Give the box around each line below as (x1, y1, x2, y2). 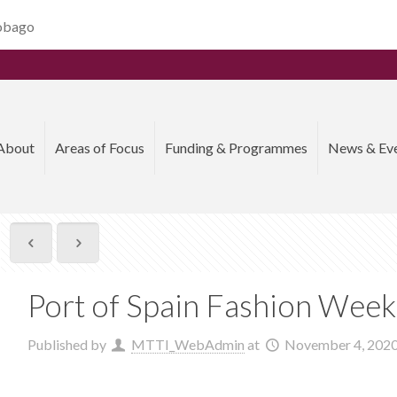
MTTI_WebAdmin (130, 336, 245, 353)
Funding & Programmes (165, 139, 308, 156)
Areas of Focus (55, 139, 145, 156)
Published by (27, 336, 109, 353)
